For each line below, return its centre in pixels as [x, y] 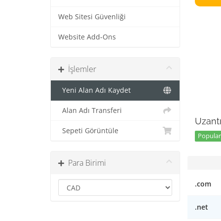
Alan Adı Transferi [90, 110]
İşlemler [80, 69]
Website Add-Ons [87, 37]
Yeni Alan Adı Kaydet [94, 90]
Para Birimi [85, 163]
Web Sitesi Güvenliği [92, 17]
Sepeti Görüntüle [88, 131]
